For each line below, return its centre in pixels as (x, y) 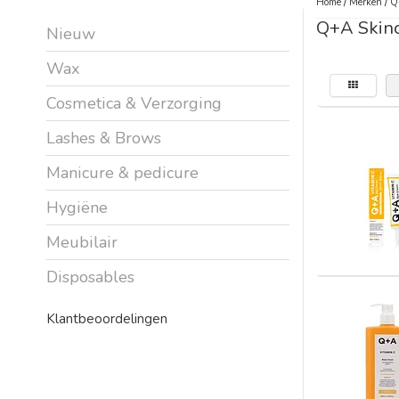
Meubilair (82, 242)
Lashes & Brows (104, 138)
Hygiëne (77, 207)
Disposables (90, 277)
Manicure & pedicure (122, 172)
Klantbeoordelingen (107, 318)
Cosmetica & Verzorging (134, 103)
